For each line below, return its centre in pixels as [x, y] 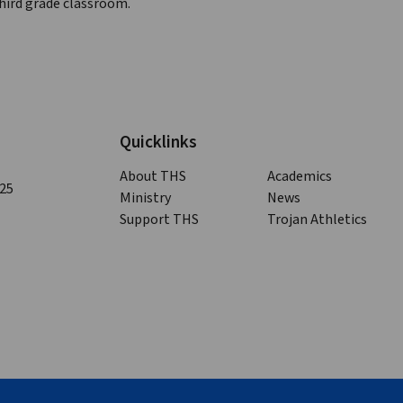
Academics [299, 176]
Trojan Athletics [317, 219]
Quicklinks [158, 142]
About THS [152, 176]
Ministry [145, 198]
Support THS [159, 219]
